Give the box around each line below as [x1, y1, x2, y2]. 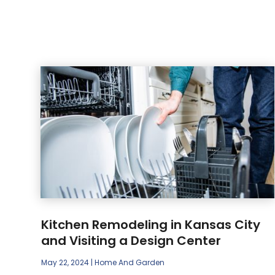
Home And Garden [95, 257, 165, 268]
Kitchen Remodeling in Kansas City [41, 215, 261, 233]
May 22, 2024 [41, 257, 90, 268]
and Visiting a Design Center [41, 231, 222, 249]
